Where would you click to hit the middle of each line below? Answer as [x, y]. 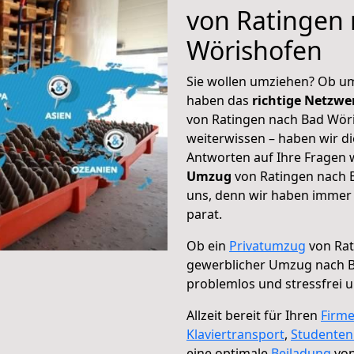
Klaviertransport [235, 334]
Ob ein [208, 246]
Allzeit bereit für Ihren [254, 315]
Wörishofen [254, 50]
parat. [204, 214]
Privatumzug [267, 246]
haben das [219, 100]
